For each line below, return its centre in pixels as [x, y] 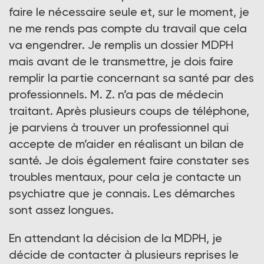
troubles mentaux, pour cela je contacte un [125, 177]
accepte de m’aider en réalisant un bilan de [126, 144]
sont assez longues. [61, 210]
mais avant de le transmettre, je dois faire [121, 62]
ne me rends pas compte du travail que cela [128, 29]
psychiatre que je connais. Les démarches [122, 194]
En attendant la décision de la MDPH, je [115, 238]
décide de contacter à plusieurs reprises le [124, 255]
